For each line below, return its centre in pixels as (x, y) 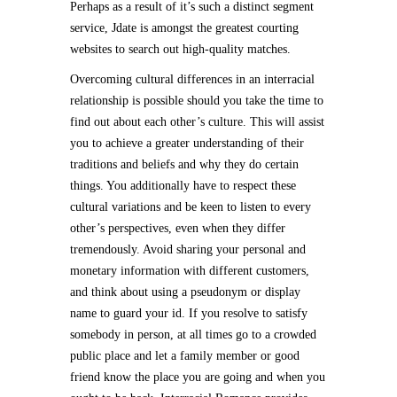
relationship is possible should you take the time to (197, 101)
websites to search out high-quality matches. (180, 49)
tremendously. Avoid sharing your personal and (188, 249)
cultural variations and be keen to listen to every (191, 207)
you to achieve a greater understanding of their (187, 143)
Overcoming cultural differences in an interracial (192, 79)
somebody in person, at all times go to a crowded (193, 335)
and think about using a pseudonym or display (185, 292)
